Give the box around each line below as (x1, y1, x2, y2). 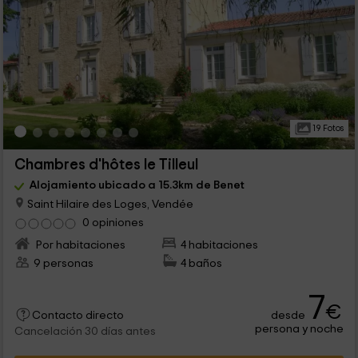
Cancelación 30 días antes (14, 325, 156, 337)
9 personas (33, 257, 93, 269)
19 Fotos (310, 123, 344, 133)
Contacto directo (31, 309, 124, 321)
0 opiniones (82, 216, 144, 229)
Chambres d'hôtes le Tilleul (14, 157, 198, 173)
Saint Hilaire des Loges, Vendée (24, 197, 193, 210)
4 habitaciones (181, 238, 259, 251)
